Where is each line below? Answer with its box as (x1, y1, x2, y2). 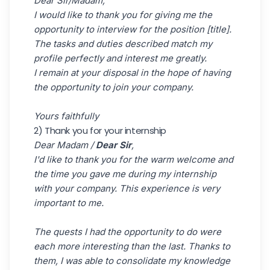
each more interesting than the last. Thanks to (34, 240, 230, 252)
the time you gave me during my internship (34, 168, 216, 180)
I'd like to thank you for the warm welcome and (34, 154, 233, 165)
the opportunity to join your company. (34, 81, 193, 93)
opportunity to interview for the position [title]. (34, 24, 231, 35)
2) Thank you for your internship (34, 124, 166, 137)
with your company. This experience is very (34, 183, 220, 194)
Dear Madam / (34, 139, 96, 151)
